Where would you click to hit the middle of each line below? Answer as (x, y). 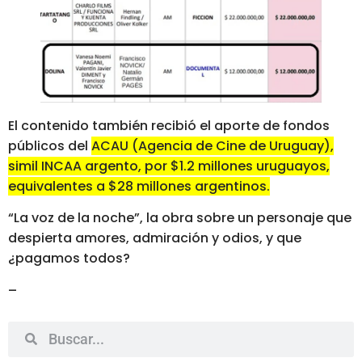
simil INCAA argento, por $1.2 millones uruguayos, (169, 166)
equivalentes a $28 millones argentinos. (139, 186)
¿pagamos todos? (69, 259)
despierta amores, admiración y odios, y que (155, 238)
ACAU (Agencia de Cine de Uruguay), (213, 145)
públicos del (50, 145)
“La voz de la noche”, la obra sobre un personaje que (180, 218)
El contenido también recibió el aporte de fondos (169, 125)
